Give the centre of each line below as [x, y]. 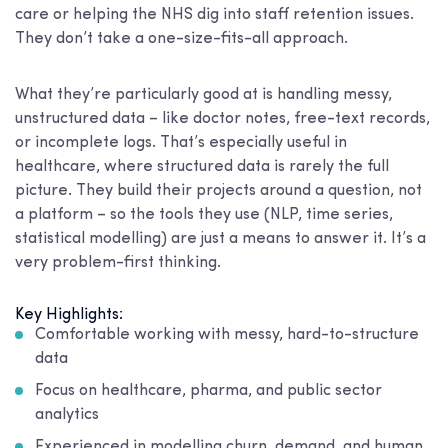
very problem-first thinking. [118, 263]
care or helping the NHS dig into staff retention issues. [214, 15]
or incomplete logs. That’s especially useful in [181, 143]
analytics [67, 415]
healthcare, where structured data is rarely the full [202, 167]
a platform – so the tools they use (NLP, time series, [204, 215]
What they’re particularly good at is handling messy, [203, 95]
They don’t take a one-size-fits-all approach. [181, 39]
